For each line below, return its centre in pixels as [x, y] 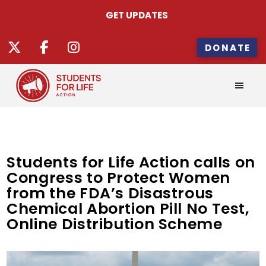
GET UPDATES [137, 15]
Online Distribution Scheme [117, 224]
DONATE [228, 47]
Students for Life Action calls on [131, 162]
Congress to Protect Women [118, 178]
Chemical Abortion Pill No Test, [128, 209]
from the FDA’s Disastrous [110, 193]
